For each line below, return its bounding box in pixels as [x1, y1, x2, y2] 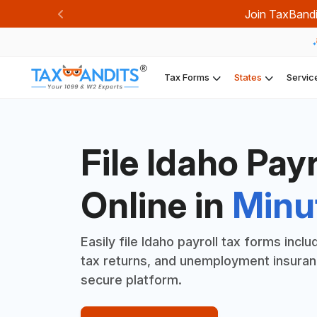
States [234, 71, 262, 83]
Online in [81, 184, 232, 226]
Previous [59, 14, 105, 28]
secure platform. [81, 272, 182, 287]
